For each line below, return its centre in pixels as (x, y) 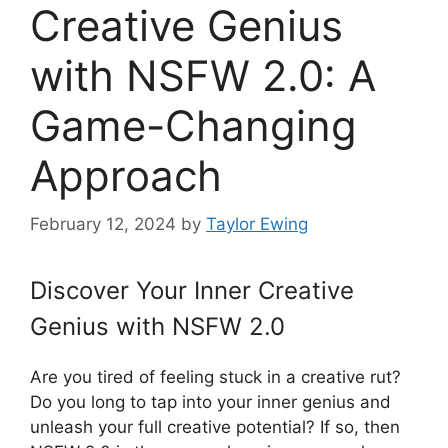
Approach (126, 175)
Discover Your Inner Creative (192, 291)
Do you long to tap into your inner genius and (210, 402)
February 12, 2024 (103, 224)
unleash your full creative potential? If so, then (215, 427)
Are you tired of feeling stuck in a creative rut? (215, 377)
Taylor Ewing (257, 224)
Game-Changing (193, 125)
